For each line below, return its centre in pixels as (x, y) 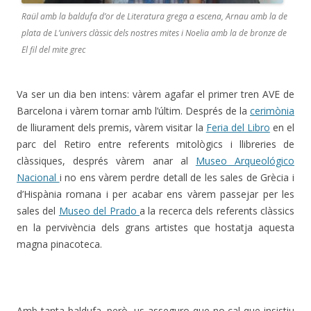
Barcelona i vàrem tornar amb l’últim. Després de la (133, 110)
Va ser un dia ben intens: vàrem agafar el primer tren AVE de (155, 94)
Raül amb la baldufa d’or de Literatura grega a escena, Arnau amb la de (154, 16)
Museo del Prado (99, 210)
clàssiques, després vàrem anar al (106, 160)
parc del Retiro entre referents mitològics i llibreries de (155, 144)
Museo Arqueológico (245, 160)
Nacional (38, 177)
